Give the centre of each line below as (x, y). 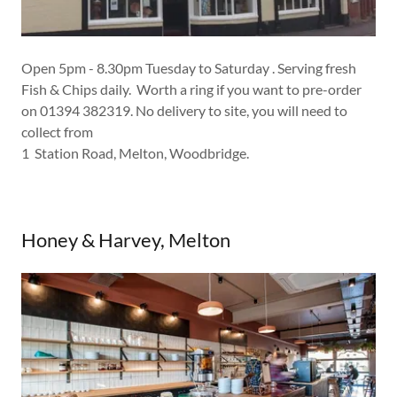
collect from (57, 132)
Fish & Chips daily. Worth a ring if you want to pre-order (191, 89)
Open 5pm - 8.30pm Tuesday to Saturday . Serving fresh (189, 68)
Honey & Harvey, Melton (126, 240)
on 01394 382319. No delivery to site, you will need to (184, 110)
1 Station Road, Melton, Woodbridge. (135, 153)
